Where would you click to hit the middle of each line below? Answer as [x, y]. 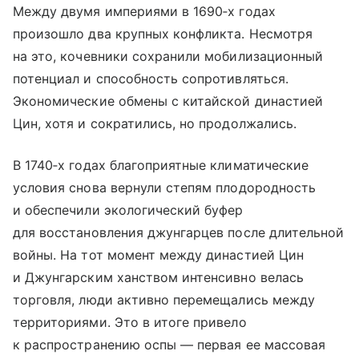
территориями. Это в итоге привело [130, 322]
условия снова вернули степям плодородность [165, 187]
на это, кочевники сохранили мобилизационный [168, 56]
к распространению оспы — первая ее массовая [169, 344]
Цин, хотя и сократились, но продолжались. [155, 123]
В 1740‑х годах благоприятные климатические [161, 165]
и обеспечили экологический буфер [128, 210]
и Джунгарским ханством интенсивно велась [158, 277]
